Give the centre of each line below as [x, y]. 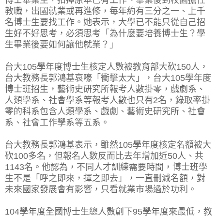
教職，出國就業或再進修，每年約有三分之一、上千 [105, 11]
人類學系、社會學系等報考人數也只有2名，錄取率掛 [108, 100]
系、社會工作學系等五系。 [57, 122]
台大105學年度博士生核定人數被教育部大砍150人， [107, 67]
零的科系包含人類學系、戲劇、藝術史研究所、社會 [105, 111]
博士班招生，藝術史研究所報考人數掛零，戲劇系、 [105, 89]
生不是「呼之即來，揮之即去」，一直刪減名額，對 [105, 178]
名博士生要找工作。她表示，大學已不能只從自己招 [105, 22]
